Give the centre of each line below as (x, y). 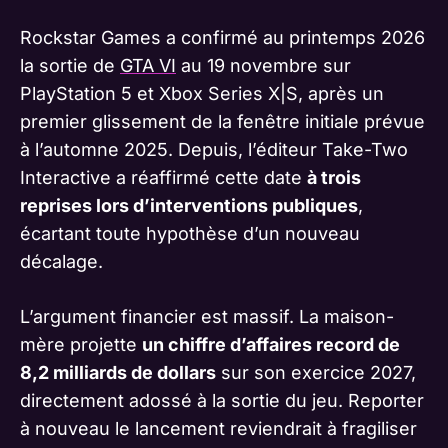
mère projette (81, 344)
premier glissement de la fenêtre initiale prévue (222, 121)
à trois (334, 177)
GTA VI (148, 65)
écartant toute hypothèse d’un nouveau (190, 233)
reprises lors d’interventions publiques (189, 205)
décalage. (61, 261)
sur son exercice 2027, (316, 372)
